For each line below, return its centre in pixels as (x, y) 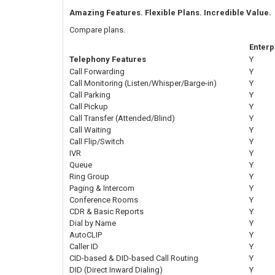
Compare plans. (97, 29)
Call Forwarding (97, 71)
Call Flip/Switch (97, 141)
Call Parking (90, 95)
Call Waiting (90, 130)
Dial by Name (93, 223)
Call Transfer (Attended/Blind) (122, 118)
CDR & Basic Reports (107, 211)
